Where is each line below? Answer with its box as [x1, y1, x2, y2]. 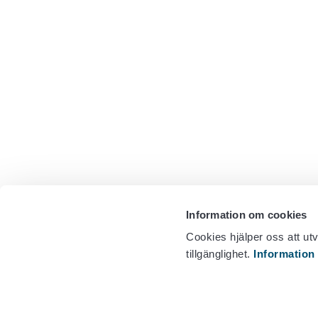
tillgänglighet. [186, 248, 254, 261]
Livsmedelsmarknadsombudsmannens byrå [86, 296, 306, 309]
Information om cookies [186, 208, 307, 221]
